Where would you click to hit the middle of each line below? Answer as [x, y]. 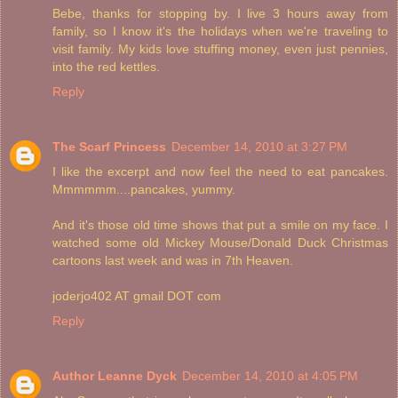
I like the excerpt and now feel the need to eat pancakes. [220, 172]
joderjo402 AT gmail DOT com [137, 296]
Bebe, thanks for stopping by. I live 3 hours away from [220, 14]
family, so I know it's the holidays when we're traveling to [220, 32]
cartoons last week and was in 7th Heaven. [173, 261]
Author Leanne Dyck [115, 376]
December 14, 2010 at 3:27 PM [259, 147]
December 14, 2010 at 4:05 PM [270, 376]
